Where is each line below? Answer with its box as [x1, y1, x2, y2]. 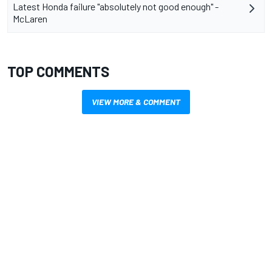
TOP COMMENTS [7, 63, 109, 81]
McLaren [13, 13, 47, 25]
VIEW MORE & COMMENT [92, 97, 180, 107]
